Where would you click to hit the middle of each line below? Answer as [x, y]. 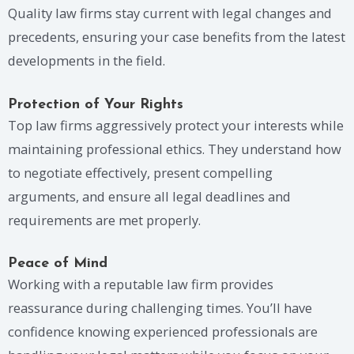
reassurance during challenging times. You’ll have [160, 308]
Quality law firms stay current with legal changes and [170, 13]
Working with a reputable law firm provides [141, 284]
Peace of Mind [58, 264]
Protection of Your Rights [96, 104]
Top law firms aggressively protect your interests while [176, 125]
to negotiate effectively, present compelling [140, 172]
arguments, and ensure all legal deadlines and [149, 196]
